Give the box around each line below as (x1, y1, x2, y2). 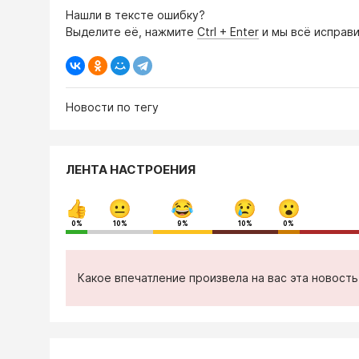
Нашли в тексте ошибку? (66, 7, 205, 22)
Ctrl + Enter (197, 24, 259, 38)
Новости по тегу (66, 99, 159, 114)
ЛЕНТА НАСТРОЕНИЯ (66, 161, 196, 177)
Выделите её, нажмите (66, 24, 197, 38)
